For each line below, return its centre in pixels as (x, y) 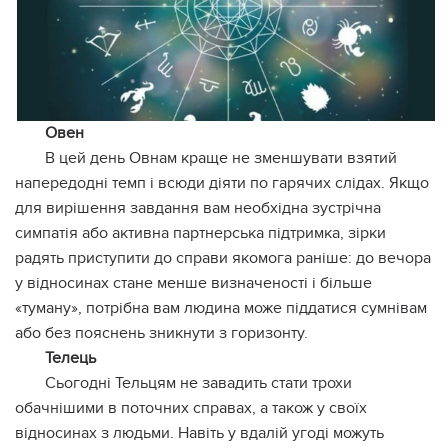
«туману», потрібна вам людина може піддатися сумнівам (221, 308)
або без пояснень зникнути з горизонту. (161, 333)
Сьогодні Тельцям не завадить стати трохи (198, 383)
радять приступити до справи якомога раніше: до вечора (223, 258)
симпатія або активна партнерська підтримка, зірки (200, 233)
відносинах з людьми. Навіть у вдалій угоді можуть (199, 433)
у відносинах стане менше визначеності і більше (193, 283)
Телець (70, 358)
